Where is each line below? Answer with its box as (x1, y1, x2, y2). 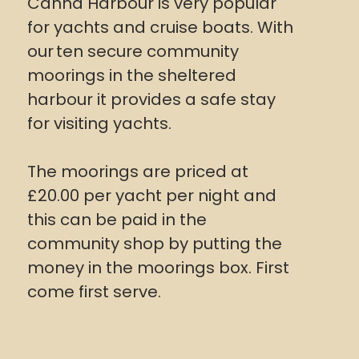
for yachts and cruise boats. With (27, 16, 293, 38)
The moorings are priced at (27, 160, 248, 183)
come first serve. (27, 280, 165, 303)
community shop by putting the (27, 232, 282, 255)
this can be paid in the (27, 208, 207, 231)
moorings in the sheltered (27, 64, 236, 87)
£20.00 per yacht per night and (27, 184, 276, 207)
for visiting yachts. (27, 112, 171, 135)
